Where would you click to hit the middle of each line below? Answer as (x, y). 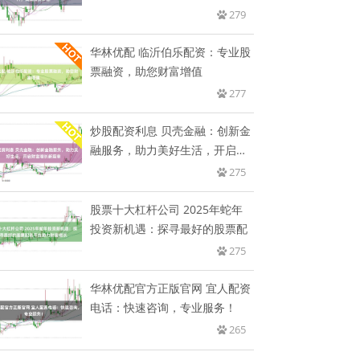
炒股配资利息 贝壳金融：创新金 (171, 130)
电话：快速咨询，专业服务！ (164, 307)
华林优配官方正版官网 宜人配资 (171, 288)
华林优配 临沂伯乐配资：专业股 (171, 51)
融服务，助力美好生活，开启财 (169, 149)
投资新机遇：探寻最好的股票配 (169, 228)
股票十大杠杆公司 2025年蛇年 (167, 209)
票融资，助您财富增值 (147, 71)
